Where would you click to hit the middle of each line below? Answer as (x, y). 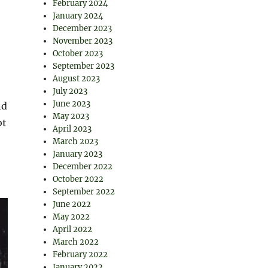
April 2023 (72, 129)
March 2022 (76, 242)
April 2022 (73, 229)
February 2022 (80, 255)
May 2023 (71, 116)
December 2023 (83, 28)
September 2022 (84, 192)
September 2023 (84, 66)
